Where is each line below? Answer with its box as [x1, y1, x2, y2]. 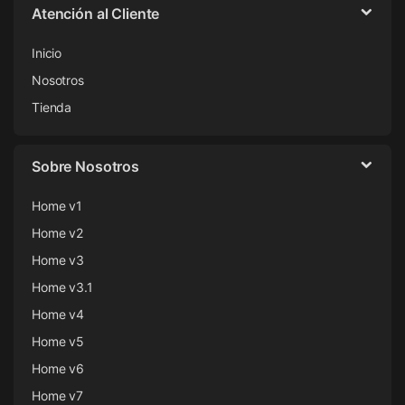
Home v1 [32, 198, 83, 214]
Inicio [32, 45, 62, 61]
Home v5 [32, 334, 85, 350]
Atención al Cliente [32, 5, 160, 24]
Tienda [32, 99, 72, 116]
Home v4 [32, 306, 85, 323]
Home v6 [32, 361, 85, 377]
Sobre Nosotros [32, 157, 140, 176]
